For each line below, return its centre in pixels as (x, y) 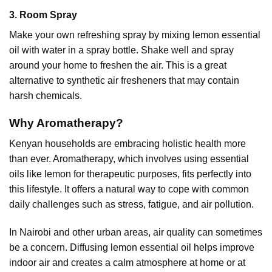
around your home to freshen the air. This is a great (118, 65)
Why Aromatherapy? (66, 123)
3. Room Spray (43, 15)
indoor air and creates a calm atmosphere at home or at (127, 262)
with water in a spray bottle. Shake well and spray (127, 50)
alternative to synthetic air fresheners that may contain (124, 80)
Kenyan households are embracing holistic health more (127, 144)
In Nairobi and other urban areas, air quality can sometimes (136, 232)
